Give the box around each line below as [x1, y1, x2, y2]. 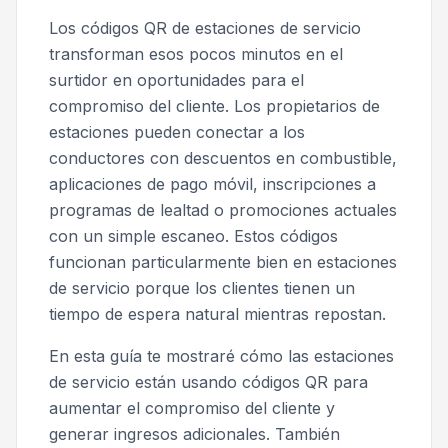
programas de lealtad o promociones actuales [49, 200, 397, 221]
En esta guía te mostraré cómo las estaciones [49, 346, 394, 367]
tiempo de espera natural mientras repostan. [49, 304, 386, 325]
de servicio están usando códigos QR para [49, 372, 368, 393]
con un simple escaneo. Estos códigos [49, 226, 338, 247]
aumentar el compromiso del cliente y [49, 398, 335, 419]
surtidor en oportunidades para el [49, 70, 304, 91]
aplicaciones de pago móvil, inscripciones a [49, 174, 376, 195]
